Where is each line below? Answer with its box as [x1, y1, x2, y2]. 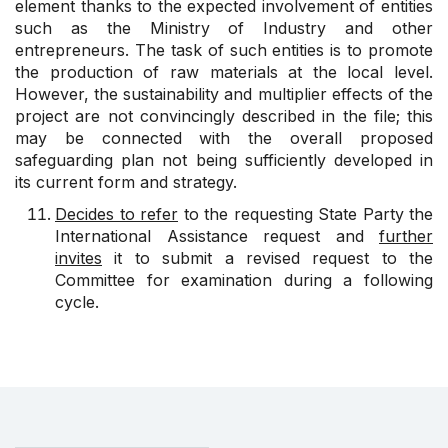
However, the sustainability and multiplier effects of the [15, 84, 433, 105]
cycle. [55, 292, 99, 313]
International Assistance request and [55, 226, 379, 247]
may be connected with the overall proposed [15, 128, 433, 149]
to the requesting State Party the [178, 204, 433, 225]
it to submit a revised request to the [102, 248, 433, 269]
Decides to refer [55, 204, 178, 225]
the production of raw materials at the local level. [15, 62, 433, 83]
